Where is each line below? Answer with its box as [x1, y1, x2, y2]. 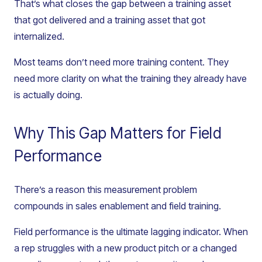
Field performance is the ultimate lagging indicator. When [14, 226, 248, 238]
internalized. [14, 30, 64, 43]
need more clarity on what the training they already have [14, 73, 247, 85]
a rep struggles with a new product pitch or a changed [14, 242, 237, 254]
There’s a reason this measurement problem [14, 184, 197, 196]
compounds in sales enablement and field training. [14, 200, 221, 212]
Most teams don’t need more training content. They [14, 56, 229, 68]
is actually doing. [14, 89, 82, 101]
